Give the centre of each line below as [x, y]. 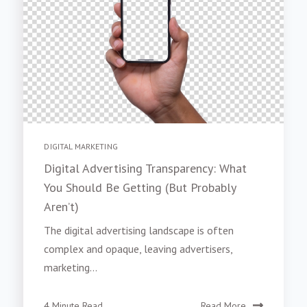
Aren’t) [62, 211]
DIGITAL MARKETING [81, 151]
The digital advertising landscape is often [139, 234]
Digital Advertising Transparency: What [146, 173]
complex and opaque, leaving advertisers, [138, 253]
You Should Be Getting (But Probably [140, 192]
